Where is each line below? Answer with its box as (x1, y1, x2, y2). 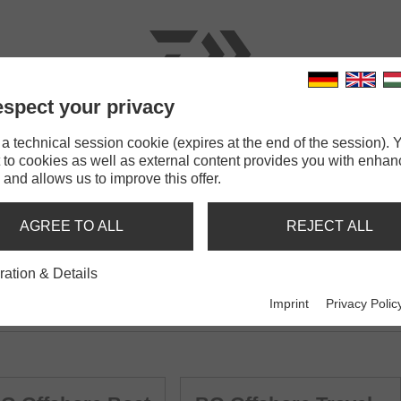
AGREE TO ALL (20, 218, 124, 234)
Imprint (269, 296, 310, 311)
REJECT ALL (286, 218, 373, 234)
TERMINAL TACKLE (156, 125, 289, 141)
